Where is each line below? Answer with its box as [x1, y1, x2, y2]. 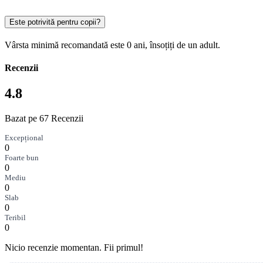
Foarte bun [5, 153, 39, 162]
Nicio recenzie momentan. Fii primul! [5, 242, 143, 252]
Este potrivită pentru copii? [9, 17, 100, 26]
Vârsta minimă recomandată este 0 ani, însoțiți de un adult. [5, 39, 220, 50]
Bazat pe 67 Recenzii [5, 113, 83, 123]
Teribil [5, 213, 26, 222]
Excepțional [5, 133, 43, 142]
